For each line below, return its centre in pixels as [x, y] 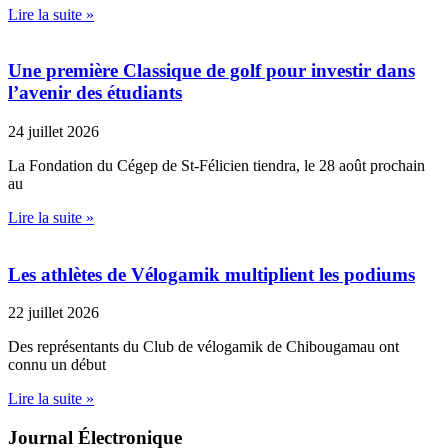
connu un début [57, 365]
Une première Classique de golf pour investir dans [211, 71]
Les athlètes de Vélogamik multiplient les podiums [211, 274]
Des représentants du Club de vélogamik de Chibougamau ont [203, 347]
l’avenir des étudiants [95, 93]
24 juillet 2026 [53, 131]
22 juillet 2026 [53, 313]
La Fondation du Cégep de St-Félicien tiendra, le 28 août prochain [216, 165]
